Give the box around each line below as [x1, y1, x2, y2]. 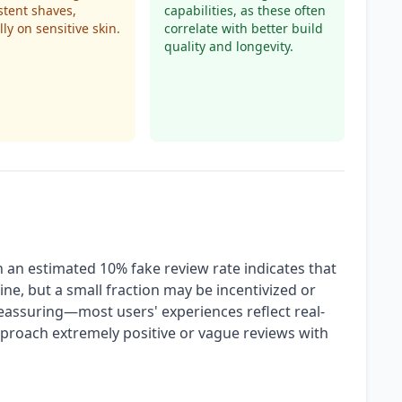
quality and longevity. [163, 38, 293, 55]
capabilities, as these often [163, 2, 326, 19]
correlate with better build [163, 20, 323, 37]
